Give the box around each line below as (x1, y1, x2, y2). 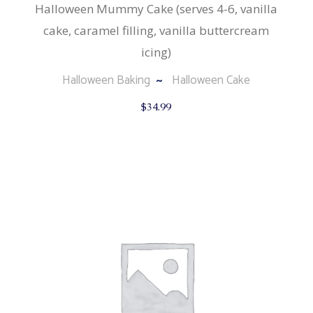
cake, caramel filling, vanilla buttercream (43, 22, 270, 39)
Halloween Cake (172, 71, 251, 91)
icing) (141, 44, 172, 61)
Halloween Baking (62, 71, 151, 91)
